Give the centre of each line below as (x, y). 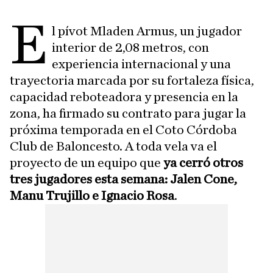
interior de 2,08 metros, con (131, 48)
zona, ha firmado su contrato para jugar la (128, 113)
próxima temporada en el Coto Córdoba (123, 130)
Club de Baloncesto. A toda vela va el (113, 146)
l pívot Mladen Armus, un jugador (147, 31)
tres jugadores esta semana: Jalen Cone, (123, 179)
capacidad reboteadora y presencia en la (124, 97)
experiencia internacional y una (142, 64)
